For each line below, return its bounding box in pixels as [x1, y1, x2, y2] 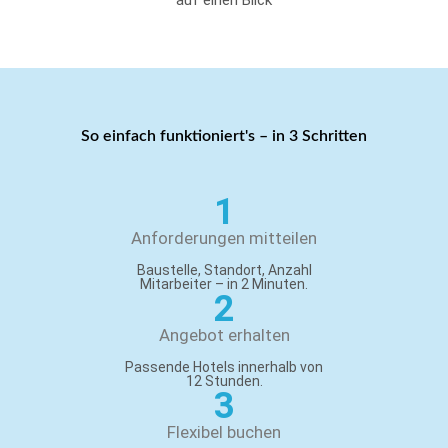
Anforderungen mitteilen [131, 228, 317, 249]
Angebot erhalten [158, 325, 290, 346]
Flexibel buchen [167, 422, 281, 443]
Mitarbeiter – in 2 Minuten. [140, 276, 308, 293]
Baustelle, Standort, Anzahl [136, 262, 312, 279]
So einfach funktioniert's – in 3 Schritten [81, 128, 367, 145]
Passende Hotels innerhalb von [125, 359, 323, 376]
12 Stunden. [185, 373, 263, 390]
